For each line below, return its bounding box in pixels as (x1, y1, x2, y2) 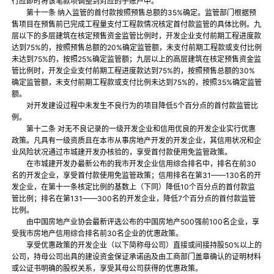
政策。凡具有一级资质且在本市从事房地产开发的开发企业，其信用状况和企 (12, 136, 262, 146)
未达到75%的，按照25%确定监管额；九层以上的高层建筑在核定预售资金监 (12, 54, 262, 64)
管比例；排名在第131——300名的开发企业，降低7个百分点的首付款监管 (12, 194, 256, 204)
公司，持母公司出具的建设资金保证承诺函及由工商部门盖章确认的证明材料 (12, 252, 262, 262)
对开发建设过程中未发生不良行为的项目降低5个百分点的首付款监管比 (12, 101, 259, 111)
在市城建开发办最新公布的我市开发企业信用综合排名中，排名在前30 (12, 159, 257, 169)
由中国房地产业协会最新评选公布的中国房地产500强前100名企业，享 (12, 217, 260, 227)
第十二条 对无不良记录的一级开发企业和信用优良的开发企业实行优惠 (12, 124, 256, 134)
